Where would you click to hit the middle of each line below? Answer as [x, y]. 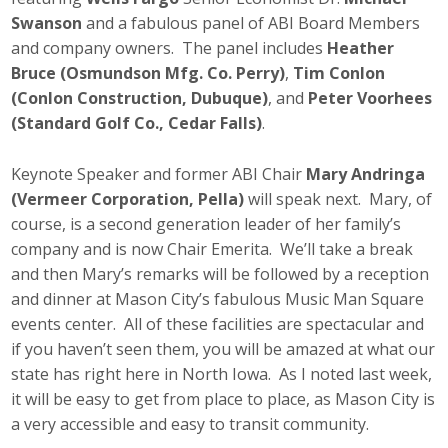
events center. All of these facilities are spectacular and [218, 323]
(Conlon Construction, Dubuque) [140, 98]
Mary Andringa [366, 173]
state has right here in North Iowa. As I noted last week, [222, 373]
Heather [361, 48]
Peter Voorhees [370, 98]
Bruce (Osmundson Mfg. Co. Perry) [148, 73]
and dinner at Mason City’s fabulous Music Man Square [218, 298]
